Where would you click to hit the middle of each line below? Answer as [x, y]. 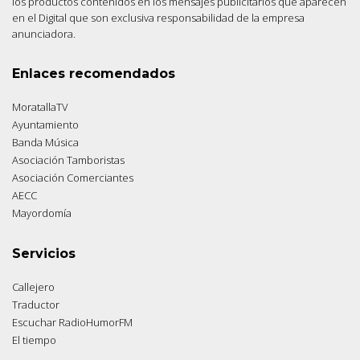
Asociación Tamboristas [68, 160]
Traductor [36, 305]
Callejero [33, 287]
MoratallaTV [40, 107]
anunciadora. [44, 34]
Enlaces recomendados [94, 74]
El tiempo [34, 340]
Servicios [44, 254]
